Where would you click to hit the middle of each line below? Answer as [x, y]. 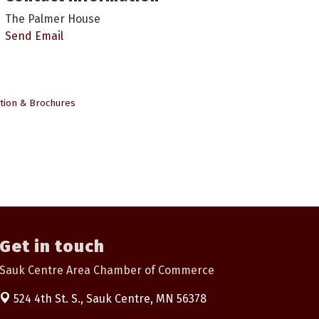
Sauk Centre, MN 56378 [146, 298]
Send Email [34, 36]
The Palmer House [53, 19]
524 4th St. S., [50, 298]
